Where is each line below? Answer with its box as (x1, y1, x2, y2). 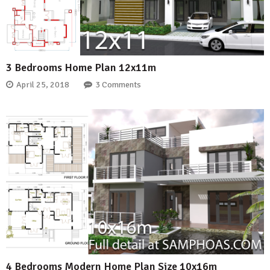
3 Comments (95, 79, 141, 90)
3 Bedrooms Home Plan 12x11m (6, 61, 156, 75)
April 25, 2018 (16, 79, 69, 90)
